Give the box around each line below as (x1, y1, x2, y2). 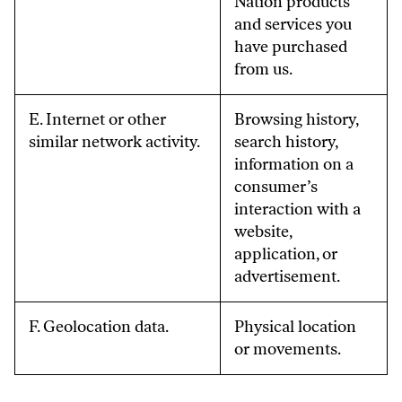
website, (234, 222, 293, 241)
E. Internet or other (29, 109, 166, 129)
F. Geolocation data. (29, 317, 169, 336)
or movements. (234, 339, 341, 359)
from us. (234, 59, 293, 79)
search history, (234, 132, 338, 152)
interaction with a (234, 199, 361, 219)
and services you (234, 14, 352, 34)
